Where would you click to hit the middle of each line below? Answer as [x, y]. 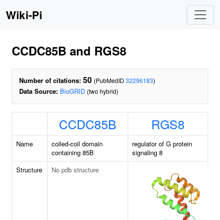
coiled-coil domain [77, 144]
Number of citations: [50, 80]
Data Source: [39, 91]
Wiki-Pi [24, 15]
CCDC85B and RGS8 [69, 51]
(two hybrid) [103, 91]
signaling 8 [147, 152]
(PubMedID [110, 80]
